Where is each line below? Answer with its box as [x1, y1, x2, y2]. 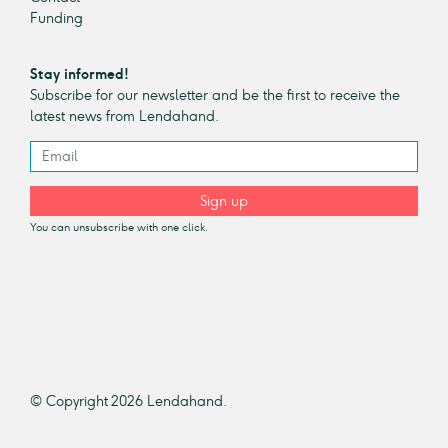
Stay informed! [30, 66, 129, 84]
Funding [30, 10, 83, 28]
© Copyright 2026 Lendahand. [30, 393, 227, 411]
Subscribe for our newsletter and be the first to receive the [30, 87, 400, 105]
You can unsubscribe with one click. [30, 221, 208, 235]
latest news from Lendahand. [30, 108, 219, 126]
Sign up [200, 192, 248, 210]
